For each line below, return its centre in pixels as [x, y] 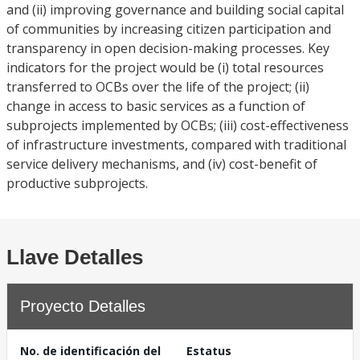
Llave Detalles [75, 257]
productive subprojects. [77, 183]
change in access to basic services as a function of [156, 106]
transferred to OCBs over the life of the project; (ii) [158, 87]
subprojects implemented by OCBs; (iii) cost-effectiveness [178, 125]
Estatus [209, 351]
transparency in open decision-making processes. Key [168, 48]
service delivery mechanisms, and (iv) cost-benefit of [162, 164]
